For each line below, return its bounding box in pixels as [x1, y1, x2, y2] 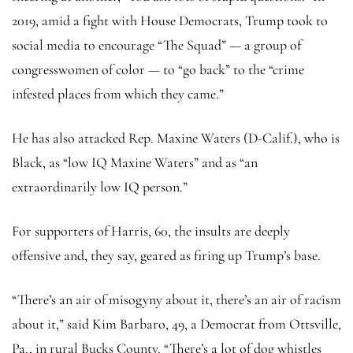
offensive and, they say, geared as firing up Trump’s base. [12, 246, 321, 264]
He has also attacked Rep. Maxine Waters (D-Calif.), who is [12, 128, 340, 147]
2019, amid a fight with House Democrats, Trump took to [12, 11, 328, 29]
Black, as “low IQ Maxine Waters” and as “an [12, 153, 258, 171]
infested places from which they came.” [12, 84, 224, 102]
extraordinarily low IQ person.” [12, 177, 188, 195]
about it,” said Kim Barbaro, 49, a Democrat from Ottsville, [12, 314, 341, 333]
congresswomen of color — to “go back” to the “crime [12, 60, 304, 78]
